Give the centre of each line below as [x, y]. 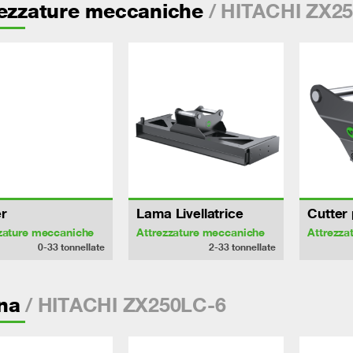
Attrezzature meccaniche [201, 232]
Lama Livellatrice [190, 214]
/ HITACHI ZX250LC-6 [123, 304]
